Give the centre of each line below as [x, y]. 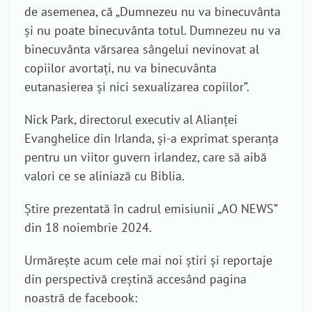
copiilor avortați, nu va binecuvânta [120, 68]
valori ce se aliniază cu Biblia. [104, 176]
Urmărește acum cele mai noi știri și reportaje [148, 260]
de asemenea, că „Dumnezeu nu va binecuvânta [153, 11]
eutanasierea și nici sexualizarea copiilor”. [137, 87]
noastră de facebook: [81, 298]
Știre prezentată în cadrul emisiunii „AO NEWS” [151, 209]
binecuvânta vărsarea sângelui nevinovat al [142, 49]
